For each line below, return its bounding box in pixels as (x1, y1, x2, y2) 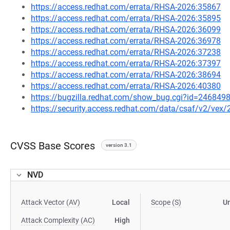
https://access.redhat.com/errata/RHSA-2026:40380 (31, 81, 221, 91)
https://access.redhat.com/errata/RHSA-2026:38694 (31, 70, 221, 80)
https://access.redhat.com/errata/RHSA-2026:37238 (31, 47, 221, 57)
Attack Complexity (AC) (21, 216, 95, 224)
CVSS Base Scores (10, 140, 95, 152)
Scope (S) (151, 198, 182, 206)
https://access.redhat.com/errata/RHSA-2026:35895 (31, 13, 221, 23)
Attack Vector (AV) (21, 198, 80, 206)
